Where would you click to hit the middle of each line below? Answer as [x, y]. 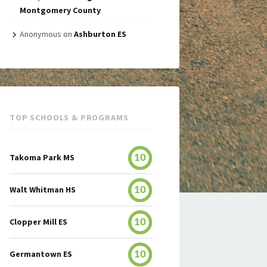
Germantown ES [41, 254]
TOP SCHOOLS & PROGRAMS [69, 117]
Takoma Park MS [42, 157]
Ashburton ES [100, 34]
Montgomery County [60, 10]
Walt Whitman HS [43, 190]
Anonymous [40, 34]
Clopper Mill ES [38, 222]
